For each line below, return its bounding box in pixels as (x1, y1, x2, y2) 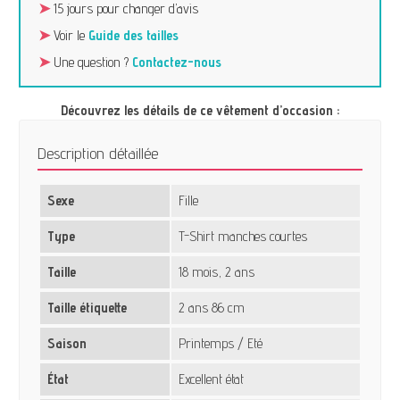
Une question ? (50, 54, 133, 71)
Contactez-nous (132, 54, 222, 71)
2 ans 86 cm (179, 299, 246, 317)
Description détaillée (37, 144, 159, 163)
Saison (46, 335, 87, 353)
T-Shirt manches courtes (179, 228, 308, 246)
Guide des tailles (88, 27, 179, 45)
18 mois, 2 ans (179, 263, 255, 281)
